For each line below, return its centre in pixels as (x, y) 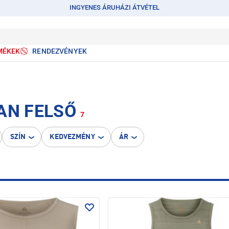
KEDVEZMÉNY (72, 137)
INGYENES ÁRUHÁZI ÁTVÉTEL (114, 7)
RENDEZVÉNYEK (60, 51)
